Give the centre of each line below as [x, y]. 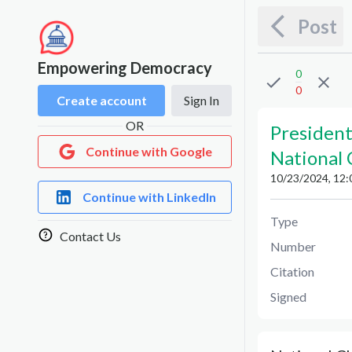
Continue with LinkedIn [149, 197]
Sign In [202, 100]
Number [293, 246]
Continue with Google [149, 151]
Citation [292, 271]
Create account [101, 100]
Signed [288, 297]
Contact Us [90, 236]
